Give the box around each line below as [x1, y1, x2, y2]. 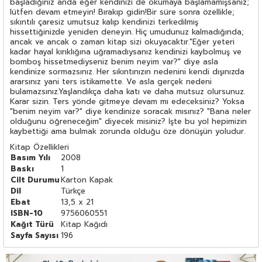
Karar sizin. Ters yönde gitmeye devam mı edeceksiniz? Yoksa [10, 95, 244, 107]
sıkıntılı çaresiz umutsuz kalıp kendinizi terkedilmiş [10, 16, 198, 27]
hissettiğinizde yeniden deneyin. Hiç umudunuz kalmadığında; [10, 26, 244, 37]
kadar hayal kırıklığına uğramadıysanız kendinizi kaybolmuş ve [10, 46, 242, 57]
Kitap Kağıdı [61, 218, 108, 230]
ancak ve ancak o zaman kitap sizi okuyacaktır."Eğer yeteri [10, 36, 235, 47]
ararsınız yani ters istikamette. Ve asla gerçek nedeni [10, 75, 212, 87]
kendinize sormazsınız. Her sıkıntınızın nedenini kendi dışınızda [10, 65, 244, 77]
